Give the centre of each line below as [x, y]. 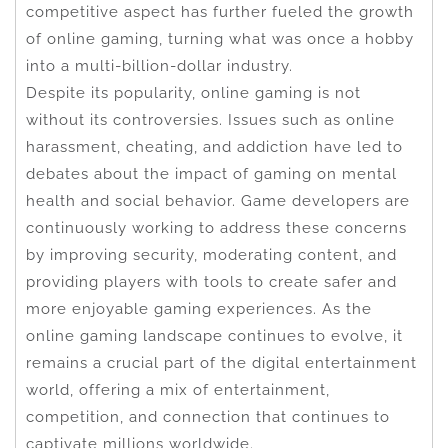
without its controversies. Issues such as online [210, 119]
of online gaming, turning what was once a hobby [220, 38]
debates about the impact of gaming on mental [211, 173]
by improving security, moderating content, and [211, 254]
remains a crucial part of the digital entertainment [221, 362]
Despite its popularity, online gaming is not [193, 92]
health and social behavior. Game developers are [218, 200]
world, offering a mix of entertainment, [178, 389]
